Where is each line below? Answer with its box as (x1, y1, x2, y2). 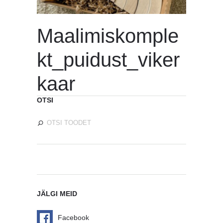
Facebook (58, 213, 89, 222)
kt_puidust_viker (37, 48, 180, 71)
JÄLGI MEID (37, 189, 77, 198)
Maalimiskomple (37, 24, 179, 47)
